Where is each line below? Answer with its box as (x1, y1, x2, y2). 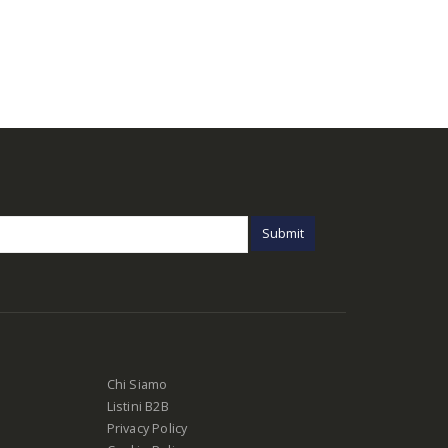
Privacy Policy (106, 420, 188, 438)
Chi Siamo (106, 376, 168, 394)
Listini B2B (106, 398, 169, 416)
